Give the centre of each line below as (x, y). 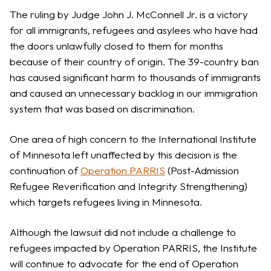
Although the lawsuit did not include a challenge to (123, 232)
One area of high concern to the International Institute (133, 139)
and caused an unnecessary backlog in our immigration (134, 93)
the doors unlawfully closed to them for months (116, 45)
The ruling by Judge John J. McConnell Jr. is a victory (129, 14)
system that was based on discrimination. (102, 108)
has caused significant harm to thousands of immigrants (135, 77)
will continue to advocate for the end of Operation (124, 263)
